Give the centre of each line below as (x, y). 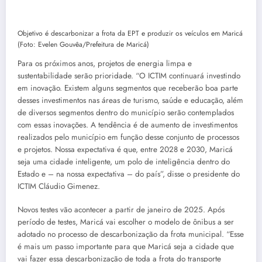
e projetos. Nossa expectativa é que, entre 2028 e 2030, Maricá (125, 149)
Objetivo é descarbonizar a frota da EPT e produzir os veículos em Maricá (130, 33)
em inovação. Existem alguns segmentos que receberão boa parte (128, 88)
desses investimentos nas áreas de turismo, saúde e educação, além (130, 100)
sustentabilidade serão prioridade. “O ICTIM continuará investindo (129, 75)
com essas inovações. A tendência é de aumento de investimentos (127, 125)
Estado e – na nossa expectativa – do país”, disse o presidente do (129, 174)
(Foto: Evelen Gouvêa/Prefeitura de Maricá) (83, 44)
